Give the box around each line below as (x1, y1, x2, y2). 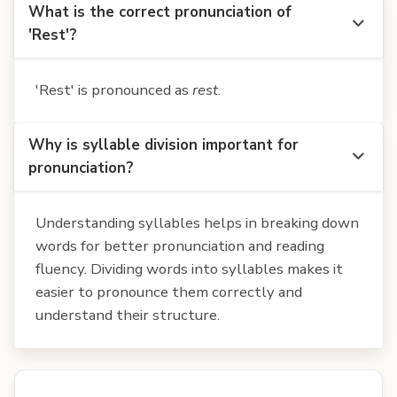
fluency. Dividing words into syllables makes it (35, 258, 343, 279)
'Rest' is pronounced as (35, 79, 192, 100)
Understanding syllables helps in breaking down (35, 212, 359, 233)
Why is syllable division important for (28, 134, 299, 155)
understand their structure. (35, 304, 220, 325)
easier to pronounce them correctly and (35, 281, 302, 302)
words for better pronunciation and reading (35, 235, 324, 256)
